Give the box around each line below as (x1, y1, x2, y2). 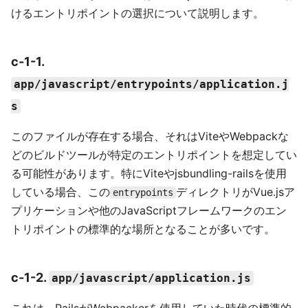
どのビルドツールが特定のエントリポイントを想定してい (11, 148, 297, 162)
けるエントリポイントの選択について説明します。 (11, 6, 264, 20)
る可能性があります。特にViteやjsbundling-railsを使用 (11, 166, 287, 180)
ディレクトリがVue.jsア (176, 185, 295, 199)
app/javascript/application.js (52, 272, 251, 285)
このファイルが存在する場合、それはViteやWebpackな (11, 129, 289, 143)
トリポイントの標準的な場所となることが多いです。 (11, 222, 275, 236)
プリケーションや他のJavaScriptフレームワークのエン (11, 203, 287, 217)
